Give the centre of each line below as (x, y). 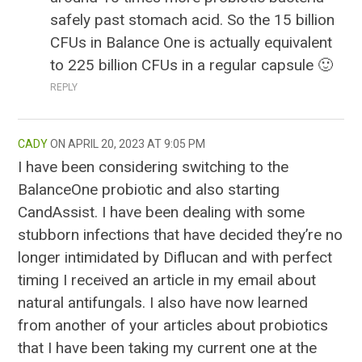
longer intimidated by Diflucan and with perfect (175, 258)
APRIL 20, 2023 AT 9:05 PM (137, 144)
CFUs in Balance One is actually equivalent (192, 43)
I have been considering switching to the (154, 167)
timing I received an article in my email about (167, 280)
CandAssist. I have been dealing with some (162, 213)
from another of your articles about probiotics (173, 326)
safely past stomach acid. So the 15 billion (193, 20)
